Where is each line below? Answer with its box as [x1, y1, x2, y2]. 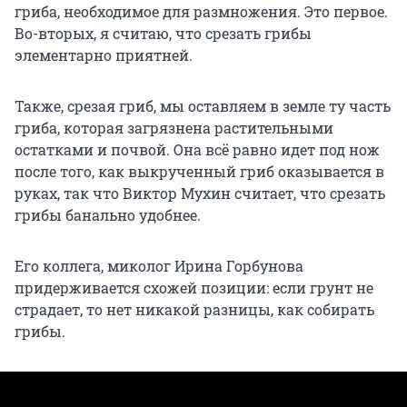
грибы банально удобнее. [15, 205, 201, 225]
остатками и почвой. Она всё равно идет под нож [15, 140, 380, 160]
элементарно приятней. [15, 45, 193, 65]
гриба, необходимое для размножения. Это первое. [15, 2, 388, 22]
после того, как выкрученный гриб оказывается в [15, 162, 384, 182]
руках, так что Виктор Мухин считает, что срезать [15, 184, 385, 203]
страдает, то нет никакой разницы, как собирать [15, 300, 374, 320]
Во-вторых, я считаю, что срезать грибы [15, 24, 312, 44]
